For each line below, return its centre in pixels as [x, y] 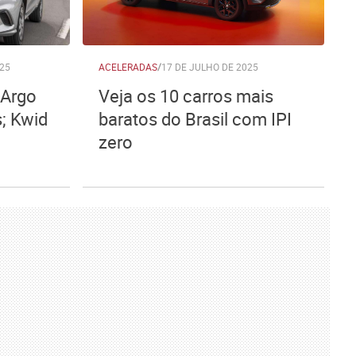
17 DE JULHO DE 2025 [210, 67]
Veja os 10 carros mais [186, 96]
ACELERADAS [128, 67]
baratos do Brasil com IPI [195, 119]
